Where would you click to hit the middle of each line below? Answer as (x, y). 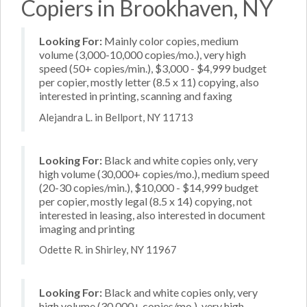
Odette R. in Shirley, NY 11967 (108, 249)
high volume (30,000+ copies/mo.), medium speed (154, 173)
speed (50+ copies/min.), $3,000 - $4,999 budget (153, 68)
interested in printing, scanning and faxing (136, 96)
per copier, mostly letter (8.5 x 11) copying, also (149, 82)
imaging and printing (87, 228)
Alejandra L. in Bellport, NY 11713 (116, 117)
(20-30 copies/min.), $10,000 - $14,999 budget (149, 187)
